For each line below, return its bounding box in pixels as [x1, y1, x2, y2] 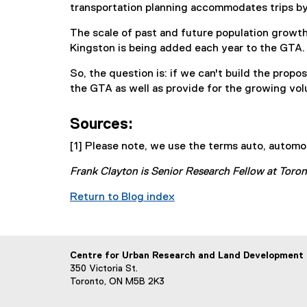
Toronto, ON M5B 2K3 [70, 277, 164, 286]
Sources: [70, 117, 133, 132]
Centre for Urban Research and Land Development [70, 251, 304, 260]
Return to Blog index [70, 192, 175, 203]
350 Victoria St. [70, 264, 138, 273]
